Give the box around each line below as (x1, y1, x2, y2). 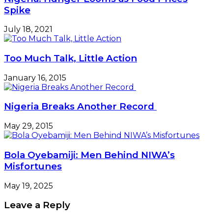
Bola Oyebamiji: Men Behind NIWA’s (4, 149, 175, 161)
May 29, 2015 (4, 121, 53, 131)
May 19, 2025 (4, 181, 53, 191)
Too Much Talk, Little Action (4, 53, 137, 64)
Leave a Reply (4, 199, 70, 211)
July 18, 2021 (4, 25, 53, 34)
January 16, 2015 (4, 73, 66, 82)
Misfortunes (4, 160, 62, 172)
